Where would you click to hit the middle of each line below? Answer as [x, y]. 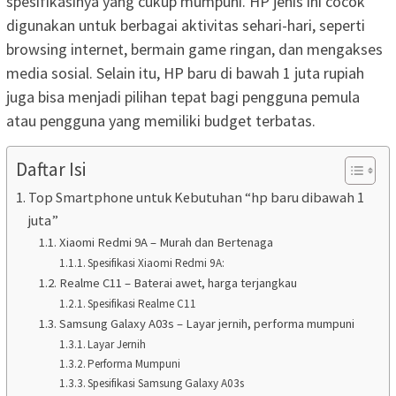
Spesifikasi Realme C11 [142, 304]
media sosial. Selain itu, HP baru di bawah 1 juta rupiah [185, 73]
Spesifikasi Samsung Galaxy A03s [166, 384]
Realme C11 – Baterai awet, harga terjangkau [178, 283]
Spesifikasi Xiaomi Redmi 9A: [156, 263]
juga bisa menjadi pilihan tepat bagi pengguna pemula [183, 97]
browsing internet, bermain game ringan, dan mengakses [194, 49]
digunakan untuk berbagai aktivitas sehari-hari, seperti [186, 26]
